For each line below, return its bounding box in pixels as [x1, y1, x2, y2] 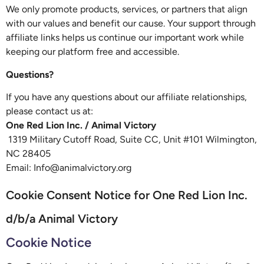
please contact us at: [6, 105, 93, 117]
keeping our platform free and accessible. [6, 46, 179, 58]
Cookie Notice [6, 235, 91, 251]
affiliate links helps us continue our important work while [6, 32, 244, 44]
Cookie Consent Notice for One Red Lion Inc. [6, 188, 247, 203]
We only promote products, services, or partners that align [6, 4, 247, 15]
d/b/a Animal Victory [6, 212, 118, 226]
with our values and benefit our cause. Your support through [6, 18, 256, 29]
